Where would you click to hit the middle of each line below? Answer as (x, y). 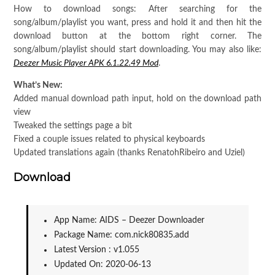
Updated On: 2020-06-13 (102, 265)
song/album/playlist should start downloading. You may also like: (137, 50)
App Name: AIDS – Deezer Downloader (129, 221)
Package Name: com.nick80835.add (121, 235)
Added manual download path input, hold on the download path (137, 99)
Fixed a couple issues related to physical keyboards (109, 140)
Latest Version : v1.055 (96, 250)
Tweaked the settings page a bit (72, 126)
